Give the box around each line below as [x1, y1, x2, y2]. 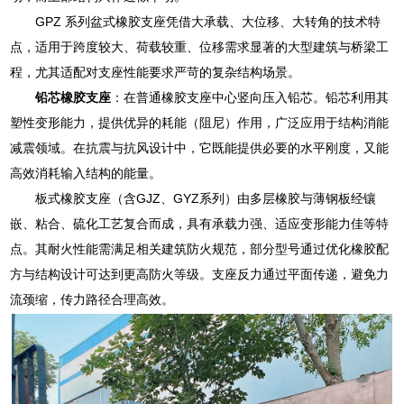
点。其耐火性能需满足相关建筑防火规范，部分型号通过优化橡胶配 [10, 241, 390, 256]
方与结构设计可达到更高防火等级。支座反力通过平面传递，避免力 [10, 266, 390, 281]
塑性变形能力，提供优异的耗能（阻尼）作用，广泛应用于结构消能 [10, 115, 390, 130]
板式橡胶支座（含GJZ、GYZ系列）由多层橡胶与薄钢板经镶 [35, 190, 377, 206]
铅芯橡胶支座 [35, 89, 112, 105]
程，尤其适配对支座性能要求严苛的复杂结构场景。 [10, 64, 301, 79]
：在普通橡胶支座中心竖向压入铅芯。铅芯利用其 [111, 89, 390, 105]
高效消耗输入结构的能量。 [10, 165, 162, 180]
